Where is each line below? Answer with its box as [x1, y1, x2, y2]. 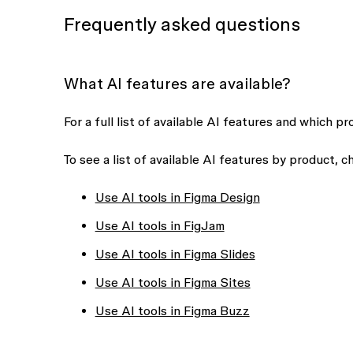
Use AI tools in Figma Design [95, 190, 260, 204]
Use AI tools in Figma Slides [95, 247, 255, 261]
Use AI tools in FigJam [95, 218, 225, 232]
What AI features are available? [63, 75, 291, 92]
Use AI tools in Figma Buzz [95, 303, 250, 318]
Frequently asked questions [63, 13, 300, 35]
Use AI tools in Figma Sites [95, 275, 251, 289]
